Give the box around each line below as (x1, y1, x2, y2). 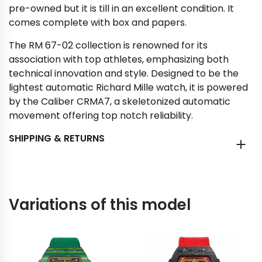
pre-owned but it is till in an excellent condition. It (9, 2, 234, 15)
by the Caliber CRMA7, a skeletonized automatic (9, 95, 230, 108)
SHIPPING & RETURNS (9, 132, 105, 145)
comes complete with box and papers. (9, 16, 187, 29)
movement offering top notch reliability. (9, 109, 193, 122)
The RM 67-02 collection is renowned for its (9, 39, 208, 52)
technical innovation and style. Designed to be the (9, 67, 239, 80)
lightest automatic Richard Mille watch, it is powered (9, 81, 248, 94)
